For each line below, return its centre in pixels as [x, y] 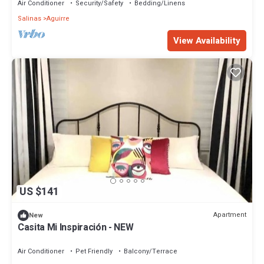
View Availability [207, 41]
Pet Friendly [94, 251]
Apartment [230, 215]
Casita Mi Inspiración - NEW [76, 227]
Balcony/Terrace [151, 251]
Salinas [29, 19]
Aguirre [58, 19]
